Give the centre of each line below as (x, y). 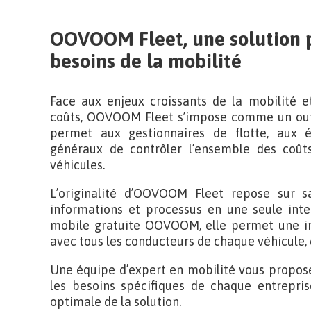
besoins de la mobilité (146, 61)
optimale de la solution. (116, 302)
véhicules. (77, 165)
